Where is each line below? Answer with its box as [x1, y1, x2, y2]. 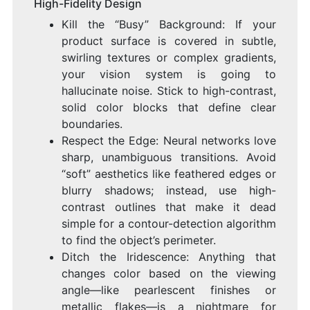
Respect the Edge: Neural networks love [61, 134, 277, 148]
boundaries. [61, 117, 122, 131]
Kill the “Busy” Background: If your [61, 17, 277, 32]
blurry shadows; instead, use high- [61, 183, 277, 198]
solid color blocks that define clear [61, 100, 277, 115]
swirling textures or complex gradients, [61, 51, 277, 65]
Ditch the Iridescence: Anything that [61, 250, 277, 264]
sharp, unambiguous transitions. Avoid [61, 150, 277, 165]
